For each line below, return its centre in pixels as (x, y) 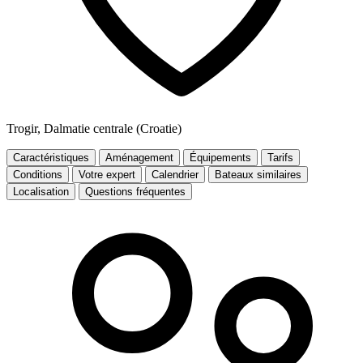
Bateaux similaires (258, 174)
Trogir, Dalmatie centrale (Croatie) (94, 128)
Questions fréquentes (135, 191)
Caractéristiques (51, 157)
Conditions (38, 174)
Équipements (220, 157)
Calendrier (175, 174)
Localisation (41, 191)
